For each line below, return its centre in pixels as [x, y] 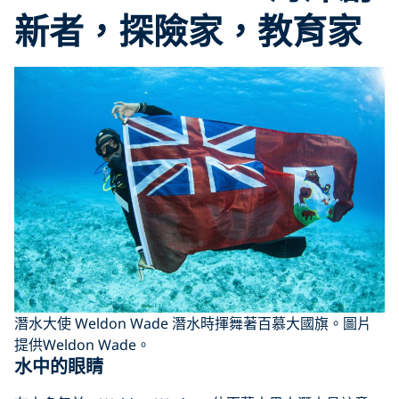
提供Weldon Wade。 [82, 344]
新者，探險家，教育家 [188, 29]
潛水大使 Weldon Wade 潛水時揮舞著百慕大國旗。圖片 [193, 323]
